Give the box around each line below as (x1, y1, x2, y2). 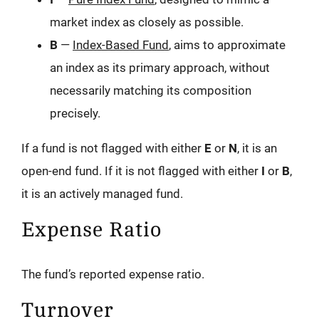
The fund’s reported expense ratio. (21, 267, 204, 282)
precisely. (50, 106, 100, 121)
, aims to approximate (169, 38, 286, 53)
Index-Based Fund (73, 38, 169, 53)
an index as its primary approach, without (50, 61, 270, 75)
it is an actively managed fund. (21, 187, 183, 202)
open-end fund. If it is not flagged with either (21, 164, 261, 179)
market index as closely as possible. (50, 15, 244, 30)
